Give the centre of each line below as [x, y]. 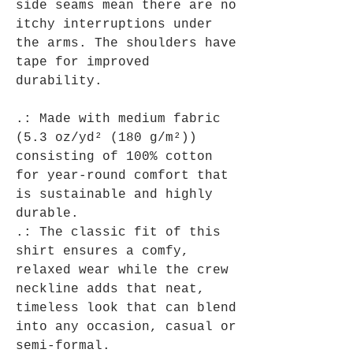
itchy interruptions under [114, 25]
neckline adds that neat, [110, 290]
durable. [47, 214]
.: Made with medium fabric [118, 119]
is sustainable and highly [114, 195]
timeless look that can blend [126, 308]
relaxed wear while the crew [122, 271]
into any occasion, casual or [126, 327]
